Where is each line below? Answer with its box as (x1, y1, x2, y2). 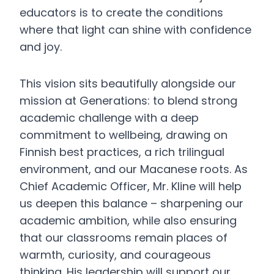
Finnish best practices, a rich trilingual (20, 144, 224, 160)
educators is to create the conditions (20, 5, 223, 20)
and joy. (20, 39, 62, 54)
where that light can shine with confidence (20, 22, 251, 37)
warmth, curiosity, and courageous (20, 247, 211, 262)
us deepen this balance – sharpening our (20, 196, 243, 211)
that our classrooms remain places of (20, 230, 228, 245)
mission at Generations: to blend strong (20, 93, 237, 108)
